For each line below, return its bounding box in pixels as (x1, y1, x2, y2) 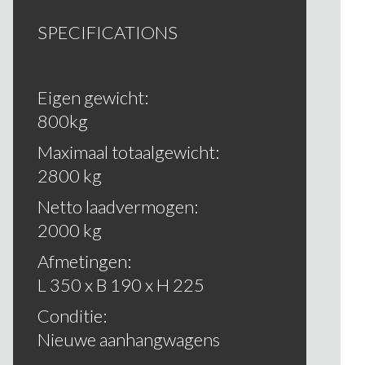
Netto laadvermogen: (37, 196, 198, 218)
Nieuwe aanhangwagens (37, 328, 220, 350)
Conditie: (37, 305, 107, 327)
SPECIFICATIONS (37, 21, 178, 43)
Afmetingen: (37, 250, 131, 272)
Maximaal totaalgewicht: (37, 141, 219, 163)
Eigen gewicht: (37, 86, 148, 108)
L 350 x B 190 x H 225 (37, 274, 204, 296)
